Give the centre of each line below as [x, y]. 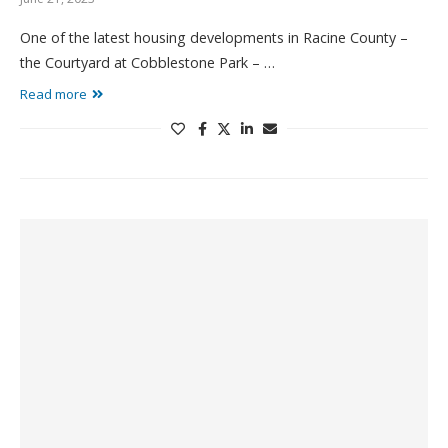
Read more [53, 94]
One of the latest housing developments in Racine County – [214, 37]
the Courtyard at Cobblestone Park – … [147, 62]
